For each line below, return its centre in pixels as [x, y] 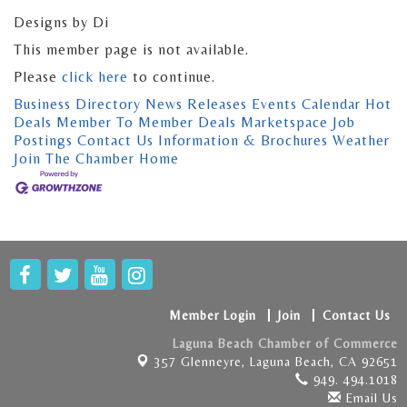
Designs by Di [61, 23]
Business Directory [77, 104]
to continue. [172, 77]
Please [38, 77]
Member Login [213, 316]
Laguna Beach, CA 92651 [324, 362]
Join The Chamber [74, 159]
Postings [43, 141]
